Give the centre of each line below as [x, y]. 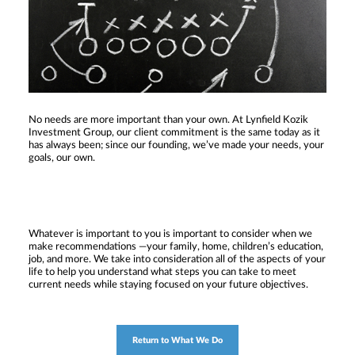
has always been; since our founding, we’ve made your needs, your [176, 145]
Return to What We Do [177, 341]
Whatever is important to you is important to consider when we [170, 234]
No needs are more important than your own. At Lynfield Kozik [168, 120]
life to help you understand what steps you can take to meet [162, 272]
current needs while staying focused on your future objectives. [168, 284]
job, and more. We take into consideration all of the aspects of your [177, 259]
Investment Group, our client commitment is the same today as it [174, 132]
